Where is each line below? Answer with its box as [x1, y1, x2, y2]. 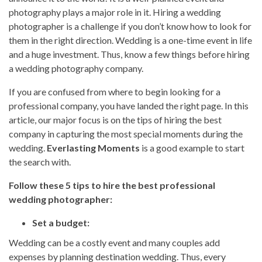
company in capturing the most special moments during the [9, 128, 243, 140]
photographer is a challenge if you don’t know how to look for [9, 20, 251, 32]
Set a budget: [32, 217, 89, 229]
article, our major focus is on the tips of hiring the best [9, 114, 222, 126]
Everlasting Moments [45, 142, 142, 154]
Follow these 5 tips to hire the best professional [9, 180, 215, 191]
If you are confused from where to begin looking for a [9, 86, 220, 98]
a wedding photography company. [9, 63, 145, 74]
